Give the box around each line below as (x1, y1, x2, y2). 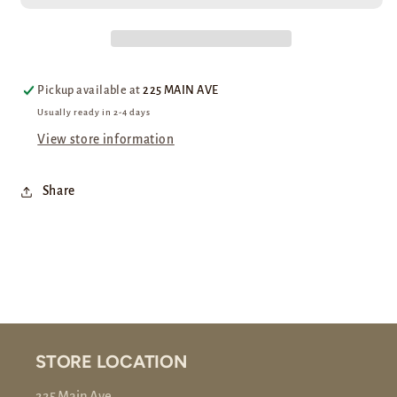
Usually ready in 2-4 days (37, 107, 151, 118)
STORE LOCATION (35, 351, 187, 373)
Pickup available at (37, 83, 144, 97)
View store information (37, 133, 175, 147)
